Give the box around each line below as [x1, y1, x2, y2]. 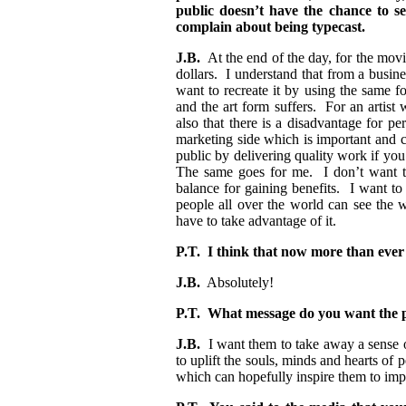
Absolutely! [204, 275, 274, 291]
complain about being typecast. [176, 19, 365, 35]
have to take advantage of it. [176, 213, 336, 229]
